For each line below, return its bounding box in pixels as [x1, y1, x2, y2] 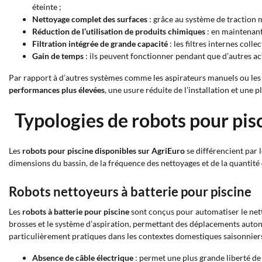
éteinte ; [32, 2, 61, 12]
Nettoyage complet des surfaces [32, 14, 147, 24]
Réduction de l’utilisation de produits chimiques [32, 26, 205, 36]
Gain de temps [32, 51, 84, 61]
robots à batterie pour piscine [22, 206, 129, 216]
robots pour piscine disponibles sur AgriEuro [22, 146, 185, 156]
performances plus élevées [9, 85, 105, 95]
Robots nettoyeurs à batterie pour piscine [9, 184, 251, 199]
